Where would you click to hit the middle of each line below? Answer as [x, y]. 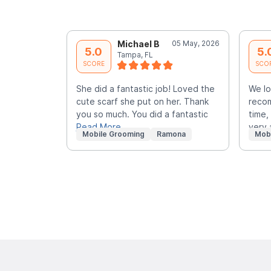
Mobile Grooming [113, 134]
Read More [98, 126]
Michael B [138, 44]
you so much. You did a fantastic [142, 114]
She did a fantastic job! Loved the [145, 88]
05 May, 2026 [195, 43]
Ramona [171, 134]
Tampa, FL [135, 54]
